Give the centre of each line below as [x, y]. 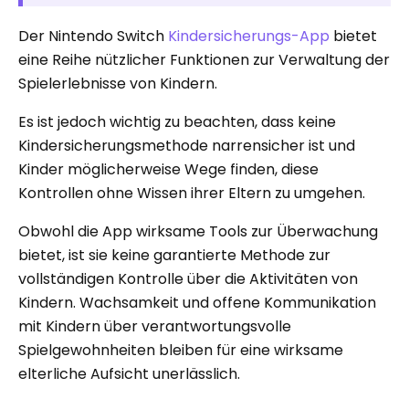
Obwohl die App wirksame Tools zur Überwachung [198, 231]
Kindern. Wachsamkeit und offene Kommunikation [197, 302]
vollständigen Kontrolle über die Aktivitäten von [188, 278]
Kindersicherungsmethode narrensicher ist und [187, 145]
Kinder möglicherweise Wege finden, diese [168, 169]
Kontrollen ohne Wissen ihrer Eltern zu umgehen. [192, 193]
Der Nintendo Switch [93, 36]
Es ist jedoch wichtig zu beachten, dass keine [177, 121]
